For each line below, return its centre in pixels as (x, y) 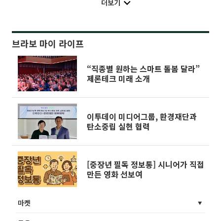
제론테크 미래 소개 (118, 78)
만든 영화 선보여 (115, 174)
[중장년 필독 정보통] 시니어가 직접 (146, 164)
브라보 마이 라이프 (48, 43)
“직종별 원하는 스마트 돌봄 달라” (143, 68)
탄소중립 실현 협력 (118, 126)
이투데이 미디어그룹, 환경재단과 (142, 116)
